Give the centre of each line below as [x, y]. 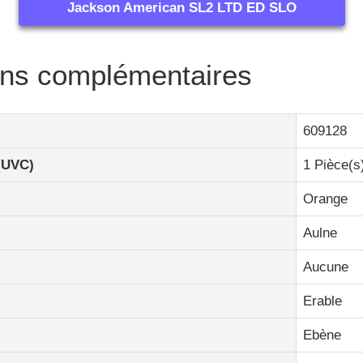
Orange [325, 199]
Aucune [326, 267]
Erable [322, 301]
